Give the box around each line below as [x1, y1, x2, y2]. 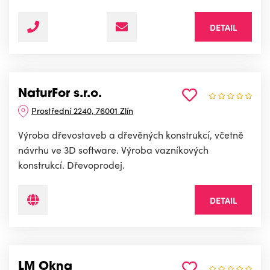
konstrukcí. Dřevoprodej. [18, 158, 125, 172]
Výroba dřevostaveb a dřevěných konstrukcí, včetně [18, 128, 243, 142]
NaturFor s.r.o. [18, 88, 102, 101]
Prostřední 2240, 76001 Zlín [31, 104, 134, 117]
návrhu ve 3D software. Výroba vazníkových [18, 143, 209, 157]
